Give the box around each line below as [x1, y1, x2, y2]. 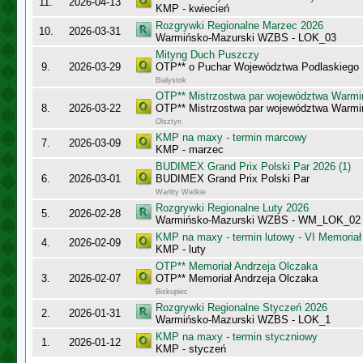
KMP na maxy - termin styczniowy [156, 331, 318, 343]
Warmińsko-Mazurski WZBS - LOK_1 [156, 314, 331, 326]
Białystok [156, 76, 186, 84]
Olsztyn [156, 117, 181, 126]
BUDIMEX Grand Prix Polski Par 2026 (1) [156, 160, 351, 173]
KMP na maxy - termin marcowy [156, 131, 307, 143]
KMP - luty [156, 243, 206, 255]
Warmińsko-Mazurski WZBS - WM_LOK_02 [156, 214, 361, 226]
